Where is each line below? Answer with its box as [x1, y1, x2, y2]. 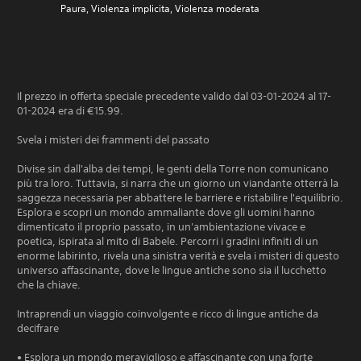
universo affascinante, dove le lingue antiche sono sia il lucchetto [17, 263, 326, 277]
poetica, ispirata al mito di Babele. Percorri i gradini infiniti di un [17, 234, 318, 248]
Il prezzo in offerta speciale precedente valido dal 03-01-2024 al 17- [17, 89, 331, 103]
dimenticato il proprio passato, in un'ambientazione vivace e [17, 220, 305, 234]
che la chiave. [17, 278, 81, 292]
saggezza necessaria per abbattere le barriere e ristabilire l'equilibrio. [17, 191, 343, 205]
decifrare [17, 322, 59, 335]
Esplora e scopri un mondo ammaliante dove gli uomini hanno [17, 205, 315, 219]
